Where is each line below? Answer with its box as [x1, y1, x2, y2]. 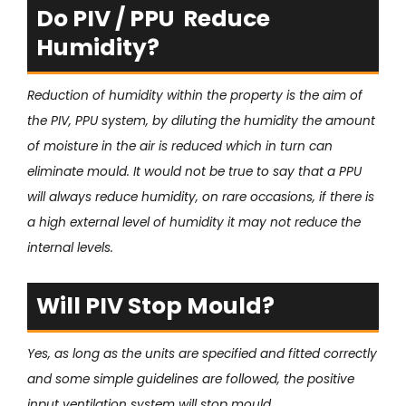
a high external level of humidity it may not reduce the [27, 213, 361, 231]
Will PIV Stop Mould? [36, 289, 275, 322]
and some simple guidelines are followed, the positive [27, 370, 354, 388]
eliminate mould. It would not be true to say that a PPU [27, 162, 362, 180]
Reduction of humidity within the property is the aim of [27, 86, 362, 104]
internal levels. [27, 238, 113, 256]
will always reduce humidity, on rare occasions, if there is [27, 188, 374, 206]
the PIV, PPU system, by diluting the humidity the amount [27, 111, 375, 130]
